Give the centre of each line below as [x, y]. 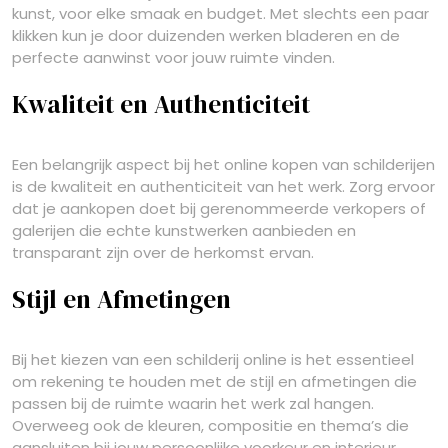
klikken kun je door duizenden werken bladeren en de [206, 35]
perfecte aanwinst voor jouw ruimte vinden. [173, 57]
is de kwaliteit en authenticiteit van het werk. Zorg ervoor [223, 186]
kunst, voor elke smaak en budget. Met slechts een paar [220, 13]
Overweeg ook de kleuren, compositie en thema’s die [210, 425]
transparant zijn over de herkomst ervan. [163, 252]
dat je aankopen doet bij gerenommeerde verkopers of [219, 208]
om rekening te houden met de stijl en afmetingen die [214, 381]
